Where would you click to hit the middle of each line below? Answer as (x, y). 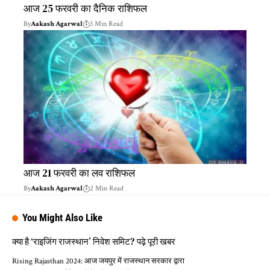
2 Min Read (107, 188)
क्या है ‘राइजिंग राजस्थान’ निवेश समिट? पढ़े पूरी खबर (94, 241)
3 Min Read (106, 24)
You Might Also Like (63, 217)
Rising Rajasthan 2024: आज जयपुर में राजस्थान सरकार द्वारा (98, 261)
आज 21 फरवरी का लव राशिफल (79, 173)
